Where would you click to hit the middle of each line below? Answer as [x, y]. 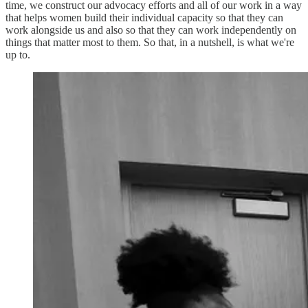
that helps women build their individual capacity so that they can [144, 17]
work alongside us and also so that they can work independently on [151, 30]
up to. [19, 54]
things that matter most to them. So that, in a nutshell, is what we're [150, 42]
